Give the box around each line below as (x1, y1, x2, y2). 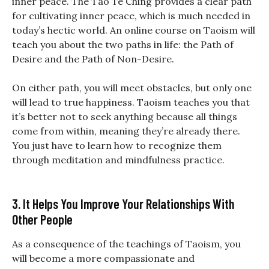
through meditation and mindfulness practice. (12, 154, 225, 166)
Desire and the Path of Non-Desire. (12, 53, 174, 65)
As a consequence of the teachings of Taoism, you (12, 238, 241, 250)
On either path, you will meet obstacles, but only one (12, 82, 252, 94)
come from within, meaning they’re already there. (12, 125, 240, 138)
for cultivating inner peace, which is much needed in (12, 10, 250, 22)
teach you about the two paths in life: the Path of (12, 38, 234, 51)
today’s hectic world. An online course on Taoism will (12, 24, 255, 37)
